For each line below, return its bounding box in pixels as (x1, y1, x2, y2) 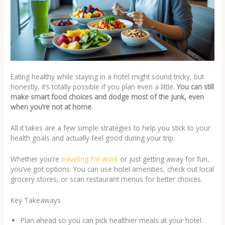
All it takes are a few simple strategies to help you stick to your (11, 123, 211, 133)
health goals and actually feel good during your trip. (11, 133, 175, 143)
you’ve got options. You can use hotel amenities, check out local (11, 164, 214, 174)
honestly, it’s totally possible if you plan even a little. (11, 82, 177, 92)
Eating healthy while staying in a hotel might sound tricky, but (11, 72, 204, 82)
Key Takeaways (11, 195, 61, 205)
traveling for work (61, 154, 119, 164)
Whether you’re (11, 154, 62, 164)
